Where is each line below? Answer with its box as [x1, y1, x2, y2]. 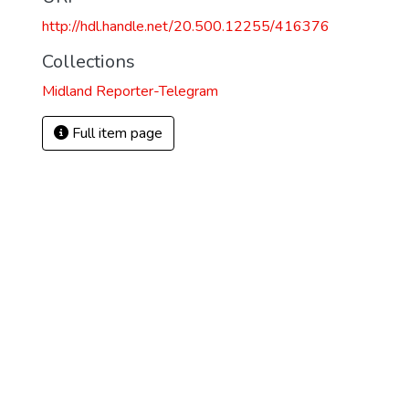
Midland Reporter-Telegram [42, 81, 218, 101]
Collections [42, 49, 135, 74]
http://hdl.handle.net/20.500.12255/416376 [42, 16, 330, 37]
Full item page [68, 123, 163, 143]
